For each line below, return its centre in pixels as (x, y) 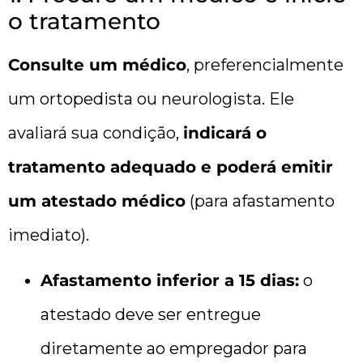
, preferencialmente (265, 64)
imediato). (51, 235)
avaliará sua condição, (96, 132)
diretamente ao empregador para (174, 349)
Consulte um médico (97, 64)
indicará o (225, 132)
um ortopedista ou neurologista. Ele (151, 98)
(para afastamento (260, 201)
